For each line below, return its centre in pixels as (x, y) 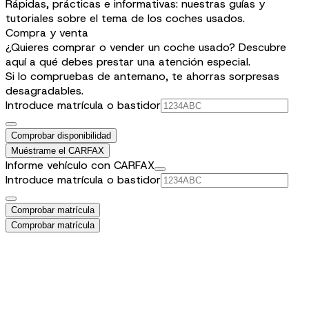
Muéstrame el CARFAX (58, 150)
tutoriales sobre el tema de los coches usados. (125, 18)
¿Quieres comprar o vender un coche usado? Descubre (146, 47)
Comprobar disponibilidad (61, 135)
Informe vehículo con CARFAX (80, 165)
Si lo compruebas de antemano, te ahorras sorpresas (142, 76)
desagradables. (44, 90)
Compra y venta (47, 32)
